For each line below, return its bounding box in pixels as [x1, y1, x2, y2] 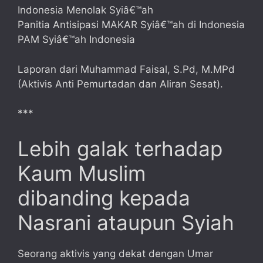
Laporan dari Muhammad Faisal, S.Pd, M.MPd [18, 63, 235, 75]
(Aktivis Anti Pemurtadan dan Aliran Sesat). [18, 77, 223, 90]
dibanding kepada [18, 185, 190, 210]
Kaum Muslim [18, 160, 146, 186]
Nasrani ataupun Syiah [18, 210, 234, 235]
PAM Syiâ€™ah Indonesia [18, 33, 135, 46]
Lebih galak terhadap [18, 136, 222, 161]
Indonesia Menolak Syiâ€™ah [18, 4, 153, 16]
